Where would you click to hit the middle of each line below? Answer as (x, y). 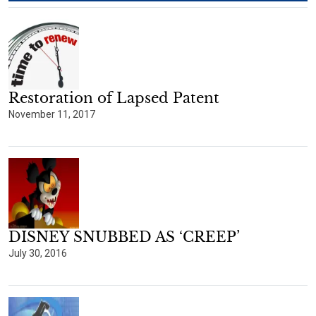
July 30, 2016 (38, 253)
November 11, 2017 (52, 114)
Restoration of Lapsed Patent (114, 98)
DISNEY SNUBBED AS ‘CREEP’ (124, 237)
